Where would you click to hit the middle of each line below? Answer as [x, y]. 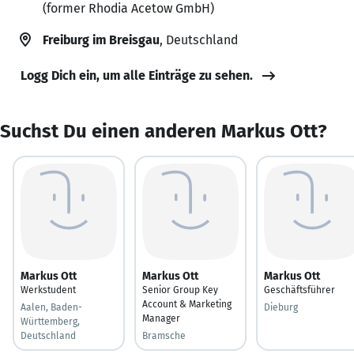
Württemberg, [50, 321]
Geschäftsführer [299, 290]
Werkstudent [48, 290]
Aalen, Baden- [51, 307]
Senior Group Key [180, 290]
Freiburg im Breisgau [101, 40]
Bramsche [164, 335]
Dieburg [281, 307]
